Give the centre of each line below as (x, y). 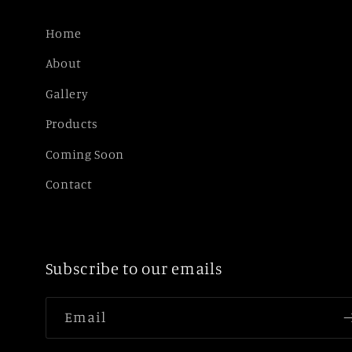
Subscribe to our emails (134, 268)
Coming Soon (85, 154)
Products (72, 124)
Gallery (67, 93)
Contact (69, 184)
